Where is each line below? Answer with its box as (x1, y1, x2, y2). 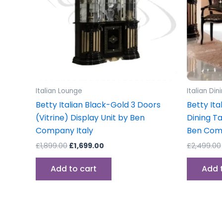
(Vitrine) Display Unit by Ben (36, 112, 145, 124)
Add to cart (51, 163, 97, 175)
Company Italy (36, 125, 93, 137)
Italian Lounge (36, 86, 82, 96)
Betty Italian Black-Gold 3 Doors (36, 99, 161, 111)
